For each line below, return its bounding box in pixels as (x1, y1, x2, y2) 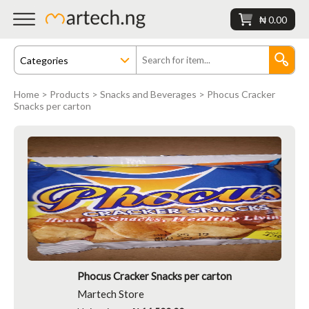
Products (50, 88, 90, 100)
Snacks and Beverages (100, 88, 197, 100)
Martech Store (77, 288, 144, 300)
